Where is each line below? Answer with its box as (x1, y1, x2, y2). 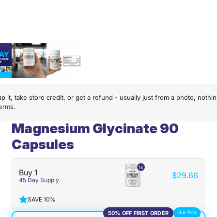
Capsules (12, 136, 74, 153)
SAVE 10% (28, 196, 56, 203)
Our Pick (177, 209, 197, 215)
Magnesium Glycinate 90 (12, 120, 179, 137)
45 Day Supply (19, 176, 59, 184)
